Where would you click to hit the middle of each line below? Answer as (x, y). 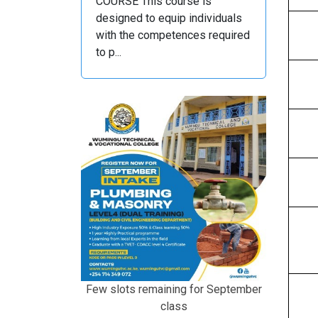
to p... (109, 52)
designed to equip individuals (169, 18)
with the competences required (173, 35)
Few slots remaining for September (174, 289)
